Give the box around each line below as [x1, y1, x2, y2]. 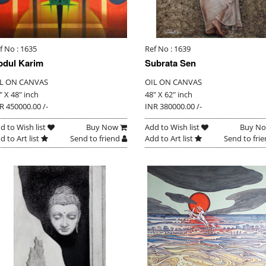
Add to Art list [144, 133, 195, 144]
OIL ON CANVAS [144, 77, 202, 88]
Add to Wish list [144, 122, 201, 133]
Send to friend [69, 133, 122, 144]
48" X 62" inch [144, 89, 192, 100]
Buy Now [85, 122, 120, 133]
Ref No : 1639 [144, 43, 191, 55]
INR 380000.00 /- [144, 101, 202, 112]
